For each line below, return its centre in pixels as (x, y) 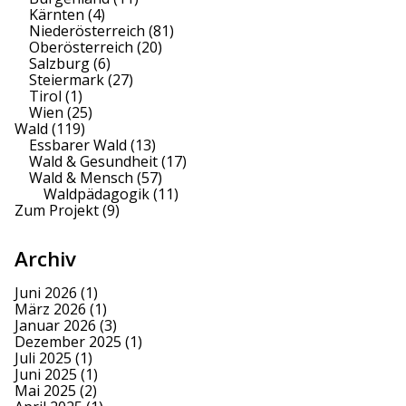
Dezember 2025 (68, 342)
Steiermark (67, 80)
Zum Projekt (57, 211)
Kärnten (57, 15)
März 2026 (50, 309)
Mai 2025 (45, 391)
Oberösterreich (81, 48)
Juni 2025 (46, 375)
